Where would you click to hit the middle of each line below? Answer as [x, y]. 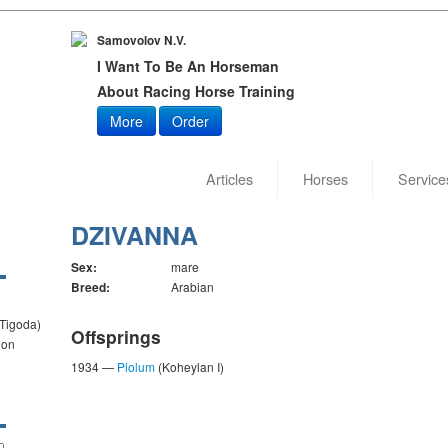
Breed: [90, 287]
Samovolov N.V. [141, 40]
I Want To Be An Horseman [187, 66]
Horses [325, 178]
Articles [229, 178]
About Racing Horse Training [195, 91]
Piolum [135, 366]
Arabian [192, 286]
